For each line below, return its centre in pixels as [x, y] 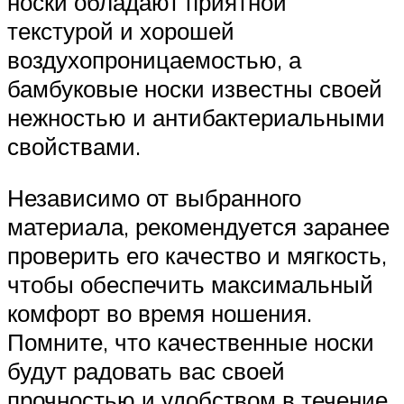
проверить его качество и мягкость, [197, 256]
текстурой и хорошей [121, 30]
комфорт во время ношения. [160, 313]
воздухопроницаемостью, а [154, 59]
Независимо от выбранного [154, 198]
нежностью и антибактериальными [196, 117]
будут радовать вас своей [146, 371]
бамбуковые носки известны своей [195, 88]
